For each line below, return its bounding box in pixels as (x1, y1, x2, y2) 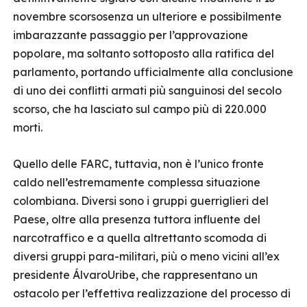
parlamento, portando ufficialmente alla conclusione (13, 65, 293, 79)
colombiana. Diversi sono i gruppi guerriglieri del (13, 194, 269, 208)
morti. (13, 121, 42, 134)
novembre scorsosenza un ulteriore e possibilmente (13, 10, 282, 23)
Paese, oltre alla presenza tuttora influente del (13, 212, 260, 226)
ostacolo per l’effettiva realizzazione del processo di (13, 286, 291, 300)
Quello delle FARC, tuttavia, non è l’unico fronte (13, 157, 264, 171)
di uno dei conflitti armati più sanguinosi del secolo (13, 84, 282, 97)
